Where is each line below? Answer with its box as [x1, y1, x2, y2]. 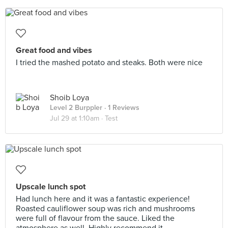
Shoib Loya [50, 93, 89, 103]
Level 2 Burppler [50, 103, 102, 112]
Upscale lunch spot [16, 182, 85, 192]
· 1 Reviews [102, 103, 139, 112]
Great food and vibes [16, 45, 92, 55]
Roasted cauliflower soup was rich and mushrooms [16, 204, 195, 214]
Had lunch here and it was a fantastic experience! [16, 194, 190, 204]
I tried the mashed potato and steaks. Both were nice [16, 58, 203, 68]
